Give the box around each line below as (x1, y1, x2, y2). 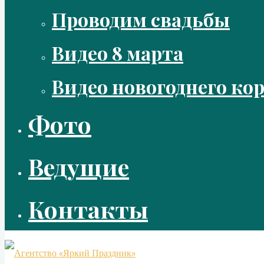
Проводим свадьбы (52, 6, 230, 32)
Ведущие (28, 151, 129, 182)
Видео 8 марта (52, 40, 183, 65)
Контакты (28, 193, 148, 225)
